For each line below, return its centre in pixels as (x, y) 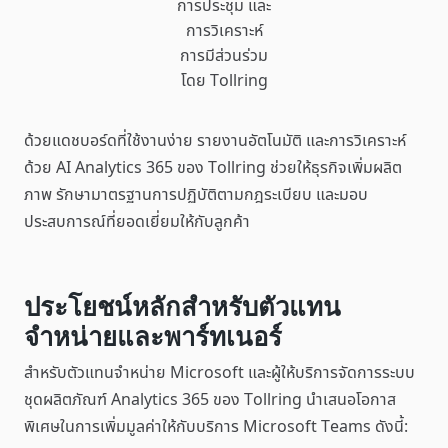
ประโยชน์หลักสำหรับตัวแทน (182, 306)
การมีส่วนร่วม (224, 56)
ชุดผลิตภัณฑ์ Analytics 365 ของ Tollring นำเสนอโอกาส (210, 400)
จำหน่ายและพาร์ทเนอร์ (153, 336)
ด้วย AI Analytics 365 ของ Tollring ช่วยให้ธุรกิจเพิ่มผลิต (213, 168)
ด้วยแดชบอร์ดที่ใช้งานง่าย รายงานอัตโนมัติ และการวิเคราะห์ (215, 141)
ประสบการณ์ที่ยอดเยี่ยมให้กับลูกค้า (137, 222)
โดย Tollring (224, 81)
